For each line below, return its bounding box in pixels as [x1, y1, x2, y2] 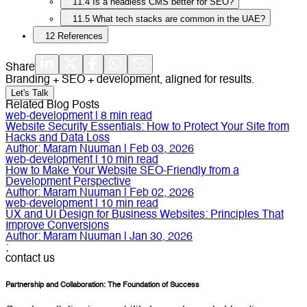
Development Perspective [5, 176, 131, 188]
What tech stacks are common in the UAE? [93, 13, 265, 24]
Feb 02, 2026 [130, 187, 194, 199]
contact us [5, 253, 55, 265]
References [58, 30, 103, 41]
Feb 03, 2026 [130, 143, 194, 155]
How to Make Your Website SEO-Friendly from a [5, 165, 239, 177]
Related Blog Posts [5, 99, 99, 111]
